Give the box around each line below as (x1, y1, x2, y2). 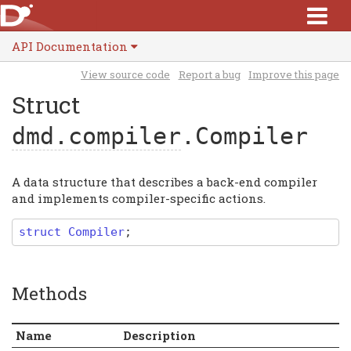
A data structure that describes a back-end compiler (12, 173, 317, 190)
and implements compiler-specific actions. (12, 190, 266, 206)
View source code (81, 67, 170, 81)
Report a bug (178, 67, 241, 81)
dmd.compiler (12, 121, 181, 150)
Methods (12, 281, 87, 306)
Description (122, 327, 196, 343)
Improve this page (248, 67, 339, 81)
